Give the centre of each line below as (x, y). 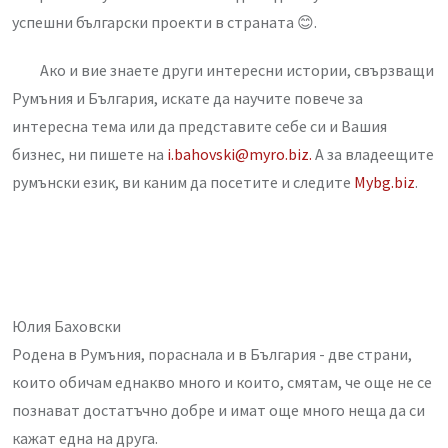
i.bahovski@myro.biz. (239, 154)
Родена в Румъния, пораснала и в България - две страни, (212, 354)
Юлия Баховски (66, 326)
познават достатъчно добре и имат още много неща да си (218, 410)
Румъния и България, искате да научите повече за (187, 98)
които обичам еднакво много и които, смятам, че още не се (222, 382)
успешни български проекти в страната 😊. (164, 21)
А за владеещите (373, 154)
